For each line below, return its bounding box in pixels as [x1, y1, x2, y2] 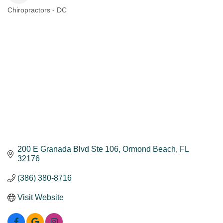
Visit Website [17, 193, 64, 202]
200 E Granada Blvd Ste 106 [17, 145, 118, 154]
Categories [7, 10, 68, 27]
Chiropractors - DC [7, 6, 67, 14]
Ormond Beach [122, 145, 176, 154]
